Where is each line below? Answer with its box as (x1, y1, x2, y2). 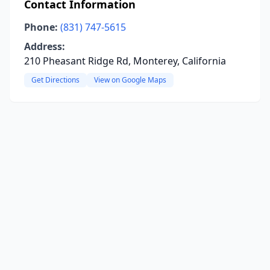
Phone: (24, 20, 58, 34)
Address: (24, 40, 65, 53)
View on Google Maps (94, 75, 166, 85)
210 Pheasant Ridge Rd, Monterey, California (24, 54, 226, 67)
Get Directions (31, 75, 80, 85)
